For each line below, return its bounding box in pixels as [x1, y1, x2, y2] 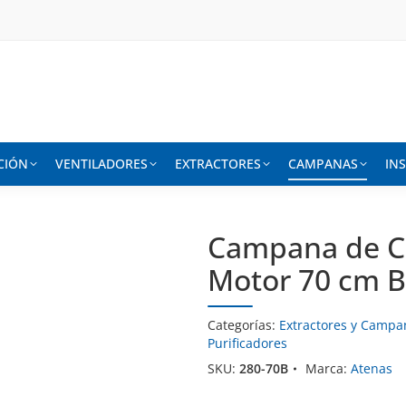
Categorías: [208, 316, 280, 333]
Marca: [305, 360, 352, 377]
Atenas [351, 360, 393, 377]
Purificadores [208, 334, 288, 352]
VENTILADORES [55, 155, 148, 172]
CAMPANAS [288, 155, 358, 172]
